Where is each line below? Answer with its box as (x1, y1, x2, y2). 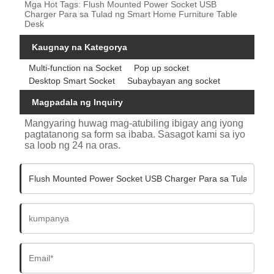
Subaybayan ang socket (127, 76, 221, 86)
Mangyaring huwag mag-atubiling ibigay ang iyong (24, 117, 244, 128)
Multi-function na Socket (29, 63, 122, 73)
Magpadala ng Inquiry (32, 97, 124, 108)
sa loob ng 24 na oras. (24, 139, 121, 150)
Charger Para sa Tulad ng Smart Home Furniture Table (24, 9, 238, 20)
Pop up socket (134, 63, 190, 73)
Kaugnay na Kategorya (32, 42, 128, 53)
